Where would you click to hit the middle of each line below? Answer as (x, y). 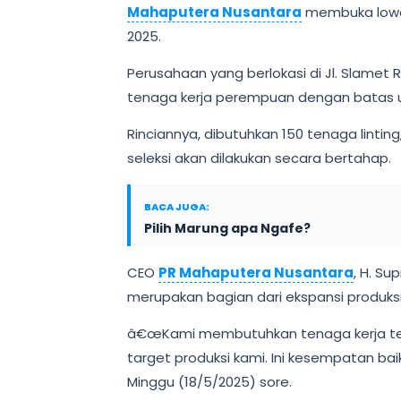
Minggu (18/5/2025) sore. (209, 382)
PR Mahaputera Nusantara (256, 273)
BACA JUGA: (177, 207)
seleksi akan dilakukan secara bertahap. (259, 158)
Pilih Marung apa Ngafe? (227, 228)
